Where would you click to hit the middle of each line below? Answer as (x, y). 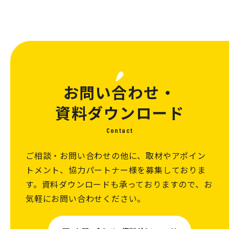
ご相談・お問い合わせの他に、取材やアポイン (116, 155)
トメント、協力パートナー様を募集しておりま (116, 170)
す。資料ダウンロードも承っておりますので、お (119, 184)
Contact (120, 130)
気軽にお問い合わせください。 (86, 198)
